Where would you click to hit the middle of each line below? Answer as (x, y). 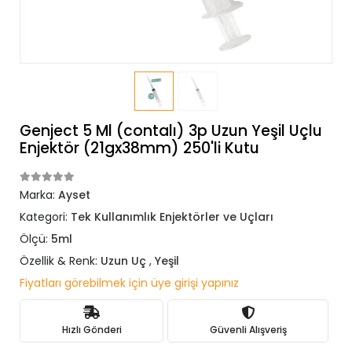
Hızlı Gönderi (92, 329)
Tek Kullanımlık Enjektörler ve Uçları (172, 217)
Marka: (39, 195)
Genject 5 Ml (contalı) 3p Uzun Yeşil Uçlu (171, 131)
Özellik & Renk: (60, 261)
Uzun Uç (123, 261)
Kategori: (45, 217)
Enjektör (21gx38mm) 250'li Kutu (139, 148)
